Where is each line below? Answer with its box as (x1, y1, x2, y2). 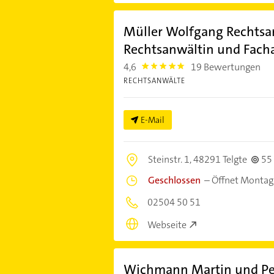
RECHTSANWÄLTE (123, 76, 185, 86)
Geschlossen (147, 174, 201, 187)
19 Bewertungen (191, 61, 261, 74)
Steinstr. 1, (147, 153, 193, 166)
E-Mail (140, 114, 165, 126)
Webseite (147, 218, 187, 231)
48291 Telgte (193, 153, 247, 166)
